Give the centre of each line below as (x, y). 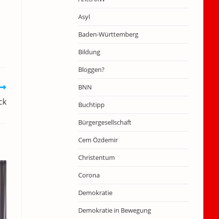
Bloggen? (91, 69)
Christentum (96, 157)
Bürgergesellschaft (105, 122)
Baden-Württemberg (108, 34)
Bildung (89, 52)
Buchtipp (91, 105)
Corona (89, 175)
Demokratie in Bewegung (114, 210)
